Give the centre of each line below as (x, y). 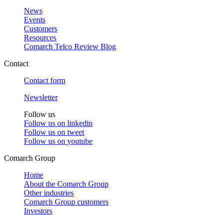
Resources (40, 38)
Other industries (49, 193)
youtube (80, 141)
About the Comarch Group (66, 184)
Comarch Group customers (66, 202)
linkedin (80, 123)
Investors (38, 211)
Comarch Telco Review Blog (70, 47)
